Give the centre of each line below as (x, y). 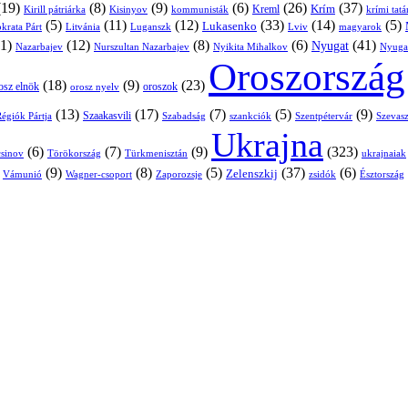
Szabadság (184, 115)
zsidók (322, 173)
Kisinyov (128, 9)
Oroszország (307, 76)
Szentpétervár (324, 115)
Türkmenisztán (156, 153)
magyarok (360, 26)
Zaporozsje (179, 174)
